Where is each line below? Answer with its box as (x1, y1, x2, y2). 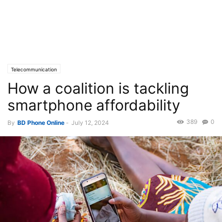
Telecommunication (11, 66, 57, 72)
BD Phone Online (17, 119, 64, 126)
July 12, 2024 (71, 119, 109, 126)
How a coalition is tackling (7, 79, 189, 97)
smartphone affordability (7, 96, 180, 114)
